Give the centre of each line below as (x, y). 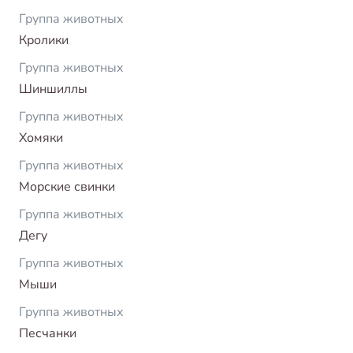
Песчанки (48, 333)
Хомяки (41, 137)
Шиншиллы (53, 89)
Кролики (44, 40)
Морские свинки (67, 186)
